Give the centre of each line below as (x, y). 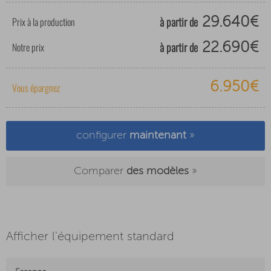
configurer (103, 136)
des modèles (158, 171)
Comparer (100, 171)
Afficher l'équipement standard (90, 237)
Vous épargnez (36, 88)
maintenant (158, 136)
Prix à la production (44, 22)
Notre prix (28, 47)
